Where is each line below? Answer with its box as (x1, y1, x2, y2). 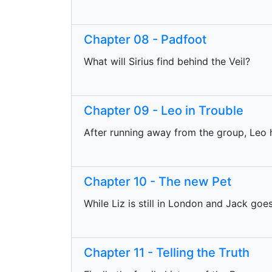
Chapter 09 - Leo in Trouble (84, 103, 243, 118)
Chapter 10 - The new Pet (84, 174, 231, 189)
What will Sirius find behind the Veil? (84, 55, 250, 67)
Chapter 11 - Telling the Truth (84, 245, 250, 260)
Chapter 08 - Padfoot (84, 32, 206, 47)
